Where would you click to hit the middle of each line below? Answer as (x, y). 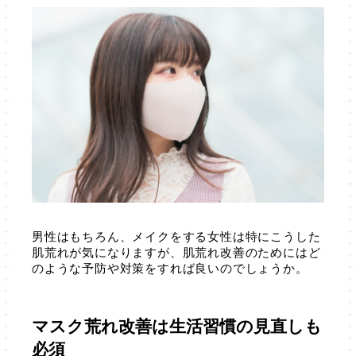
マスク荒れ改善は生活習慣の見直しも (177, 326)
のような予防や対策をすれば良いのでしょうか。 (170, 268)
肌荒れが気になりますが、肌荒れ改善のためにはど (176, 252)
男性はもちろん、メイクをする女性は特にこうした (176, 236)
